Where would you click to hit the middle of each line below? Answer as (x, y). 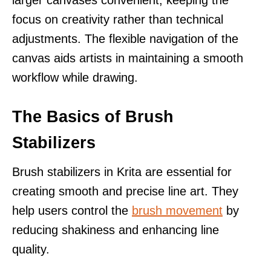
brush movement (177, 210)
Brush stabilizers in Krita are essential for (122, 171)
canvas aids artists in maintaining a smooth (128, 58)
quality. (31, 249)
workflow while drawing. (75, 77)
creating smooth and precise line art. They (125, 191)
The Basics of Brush (93, 116)
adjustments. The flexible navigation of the (125, 38)
